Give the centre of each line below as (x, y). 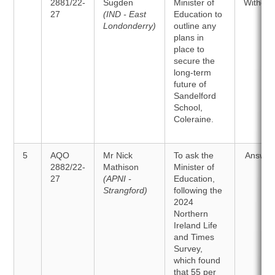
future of (190, 84)
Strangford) (126, 190)
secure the (195, 61)
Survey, (188, 249)
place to (189, 49)
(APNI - (118, 179)
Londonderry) (130, 26)
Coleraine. (194, 119)
